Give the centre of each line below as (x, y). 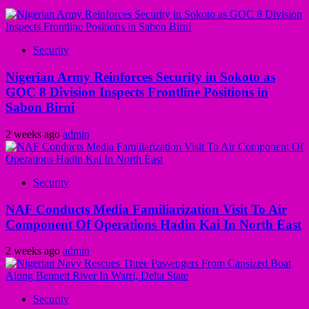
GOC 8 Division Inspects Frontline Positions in (137, 92)
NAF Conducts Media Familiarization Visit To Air (146, 209)
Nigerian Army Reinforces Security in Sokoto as (140, 77)
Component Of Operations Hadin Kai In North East (153, 224)
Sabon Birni (40, 108)
